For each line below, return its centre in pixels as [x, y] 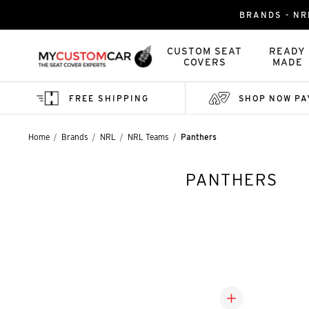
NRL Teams [148, 137]
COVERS [205, 62]
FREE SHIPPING [109, 98]
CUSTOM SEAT [205, 51]
